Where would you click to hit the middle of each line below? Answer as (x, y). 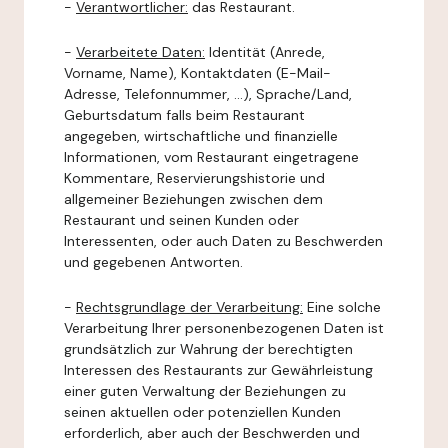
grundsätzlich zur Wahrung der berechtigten (208, 349)
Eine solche (342, 307)
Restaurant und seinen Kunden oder (181, 220)
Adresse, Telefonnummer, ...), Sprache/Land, (208, 94)
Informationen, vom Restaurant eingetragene (211, 157)
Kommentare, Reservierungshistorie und (194, 178)
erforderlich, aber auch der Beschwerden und (212, 433)
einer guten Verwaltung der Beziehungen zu (205, 391)
